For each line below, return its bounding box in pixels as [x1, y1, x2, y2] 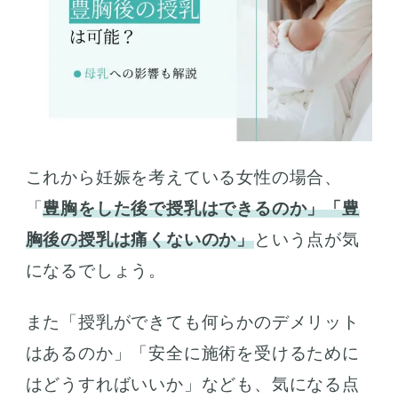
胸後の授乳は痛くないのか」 [25, 230, 255, 250]
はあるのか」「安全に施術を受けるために [25, 344, 360, 363]
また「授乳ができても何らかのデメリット [25, 313, 360, 332]
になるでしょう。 [25, 261, 167, 281]
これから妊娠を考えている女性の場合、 [25, 168, 343, 187]
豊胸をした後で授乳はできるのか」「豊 [43, 199, 360, 219]
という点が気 [254, 230, 360, 250]
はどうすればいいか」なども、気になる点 [25, 375, 360, 394]
